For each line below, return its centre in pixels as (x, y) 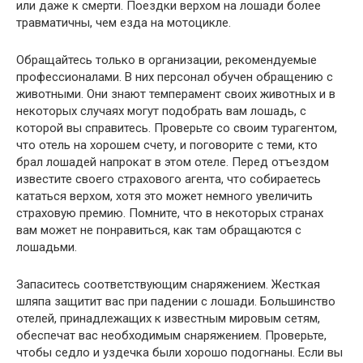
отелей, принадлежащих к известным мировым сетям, (168, 318)
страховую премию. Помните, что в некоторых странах (170, 213)
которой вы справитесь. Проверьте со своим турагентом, (177, 128)
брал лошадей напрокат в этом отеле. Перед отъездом (173, 162)
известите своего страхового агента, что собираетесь (169, 179)
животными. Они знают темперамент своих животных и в (176, 94)
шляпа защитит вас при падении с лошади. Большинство (176, 301)
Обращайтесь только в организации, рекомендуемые (167, 60)
